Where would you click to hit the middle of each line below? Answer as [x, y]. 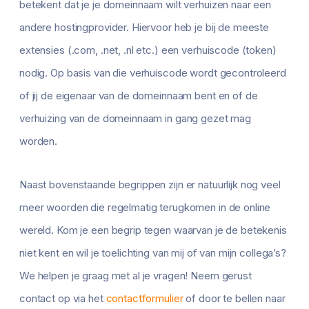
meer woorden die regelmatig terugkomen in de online [145, 208]
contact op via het [63, 299]
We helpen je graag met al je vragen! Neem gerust [136, 276]
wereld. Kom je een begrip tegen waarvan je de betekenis [153, 230]
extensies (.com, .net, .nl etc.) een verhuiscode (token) [148, 50]
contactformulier [144, 299]
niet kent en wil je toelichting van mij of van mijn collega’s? [153, 253]
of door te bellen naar [234, 299]
